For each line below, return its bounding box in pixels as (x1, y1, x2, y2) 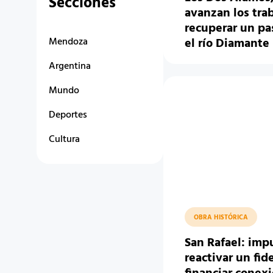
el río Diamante (184, 34, 269, 54)
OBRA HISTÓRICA (193, 212, 248, 223)
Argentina (49, 58, 91, 74)
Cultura (49, 132, 80, 147)
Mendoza (49, 34, 88, 50)
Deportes (49, 107, 87, 123)
